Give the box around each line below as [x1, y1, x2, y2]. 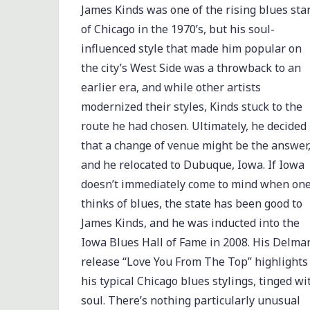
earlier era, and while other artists [80, 80, 261, 95]
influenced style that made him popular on [80, 41, 302, 56]
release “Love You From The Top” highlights [80, 254, 308, 269]
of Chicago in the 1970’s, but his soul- [80, 21, 275, 37]
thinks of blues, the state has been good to [80, 196, 302, 211]
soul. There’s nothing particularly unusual [80, 293, 300, 308]
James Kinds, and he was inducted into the [80, 215, 300, 230]
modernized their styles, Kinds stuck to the [80, 99, 302, 114]
